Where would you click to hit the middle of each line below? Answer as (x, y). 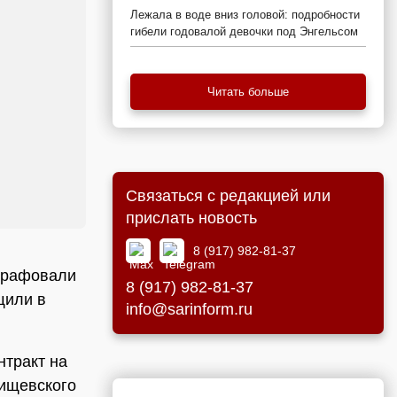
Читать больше (248, 92)
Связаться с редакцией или (228, 196)
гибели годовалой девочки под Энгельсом (244, 31)
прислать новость (191, 218)
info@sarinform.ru (189, 309)
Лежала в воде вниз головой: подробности (245, 15)
